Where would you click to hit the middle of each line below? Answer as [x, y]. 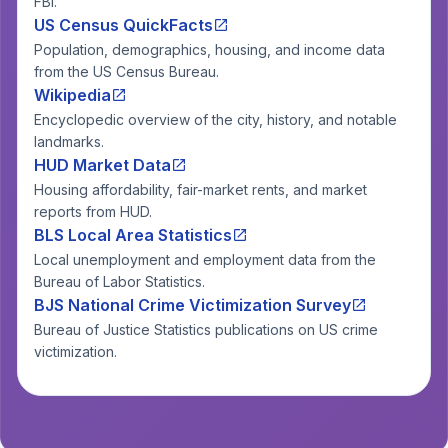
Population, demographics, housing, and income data [209, 49]
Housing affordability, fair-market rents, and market [200, 189]
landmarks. [69, 141]
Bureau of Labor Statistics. [119, 281]
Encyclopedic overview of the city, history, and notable [215, 119]
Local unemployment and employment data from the [205, 259]
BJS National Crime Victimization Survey [192, 305]
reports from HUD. [93, 211]
